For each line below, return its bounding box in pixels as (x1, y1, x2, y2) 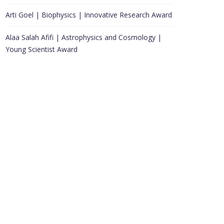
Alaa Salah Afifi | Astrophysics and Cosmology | (5, 32, 161, 42)
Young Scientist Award (5, 44, 77, 54)
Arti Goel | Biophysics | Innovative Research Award (5, 10, 172, 19)
